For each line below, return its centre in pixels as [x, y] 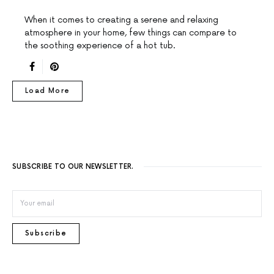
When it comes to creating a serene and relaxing [121, 20]
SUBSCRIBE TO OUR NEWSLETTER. [73, 166]
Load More [48, 91]
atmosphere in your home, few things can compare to [131, 32]
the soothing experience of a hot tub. [100, 45]
